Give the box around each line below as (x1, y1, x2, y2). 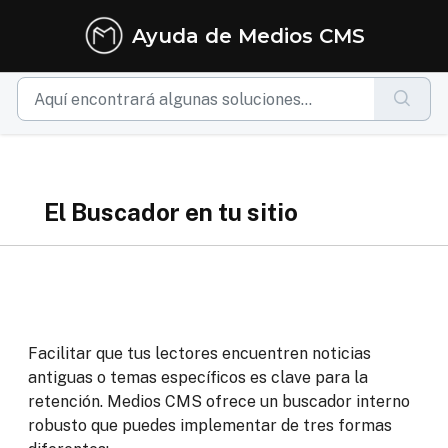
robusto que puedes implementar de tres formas (28, 416, 392, 435)
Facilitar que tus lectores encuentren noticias (28, 344, 371, 363)
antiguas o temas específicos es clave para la (28, 368, 368, 387)
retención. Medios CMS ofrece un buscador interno (28, 392, 410, 411)
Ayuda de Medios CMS (131, 24, 365, 48)
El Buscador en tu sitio (44, 198, 298, 226)
